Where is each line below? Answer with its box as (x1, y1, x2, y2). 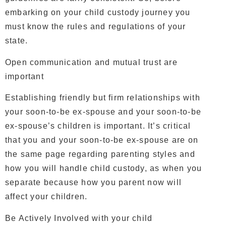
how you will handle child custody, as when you (5, 164, 202, 173)
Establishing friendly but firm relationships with (5, 93, 200, 102)
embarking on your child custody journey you (5, 8, 191, 17)
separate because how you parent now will (5, 178, 182, 187)
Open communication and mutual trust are (5, 58, 178, 67)
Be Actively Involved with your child (5, 213, 153, 222)
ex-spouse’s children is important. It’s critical (5, 122, 191, 131)
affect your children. (5, 192, 88, 201)
